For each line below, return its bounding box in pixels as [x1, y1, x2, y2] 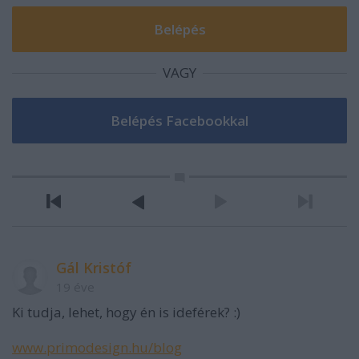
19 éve [56, 279, 95, 295]
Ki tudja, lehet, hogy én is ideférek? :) [12, 303, 240, 321]
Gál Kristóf [56, 258, 131, 277]
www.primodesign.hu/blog [12, 338, 182, 357]
